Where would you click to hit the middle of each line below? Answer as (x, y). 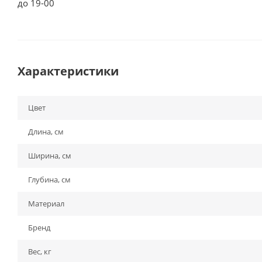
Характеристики (68, 71)
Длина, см (46, 132)
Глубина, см (49, 180)
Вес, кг (40, 251)
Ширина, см (50, 156)
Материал (46, 204)
